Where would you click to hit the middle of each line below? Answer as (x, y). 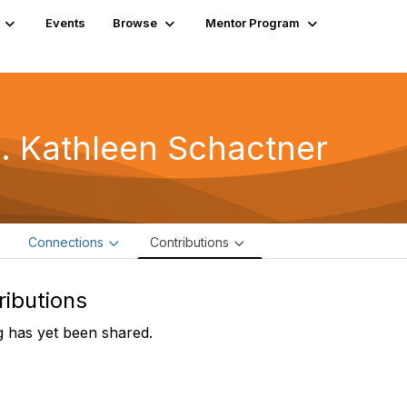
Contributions (189, 242)
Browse (135, 23)
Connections (66, 242)
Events (66, 23)
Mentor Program (253, 23)
